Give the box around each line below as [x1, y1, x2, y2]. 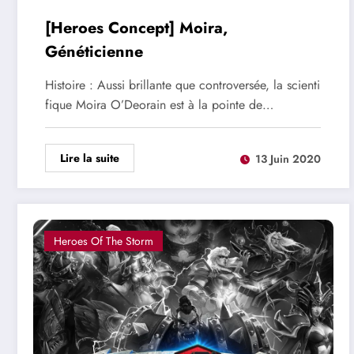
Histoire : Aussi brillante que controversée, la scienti [45, 76, 320, 95]
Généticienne [45, 40, 143, 64]
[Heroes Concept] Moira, [45, 17, 228, 40]
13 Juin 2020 [255, 150, 321, 167]
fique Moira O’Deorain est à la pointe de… [45, 96, 273, 115]
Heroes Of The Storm [54, 233, 153, 250]
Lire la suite [60, 150, 119, 167]
